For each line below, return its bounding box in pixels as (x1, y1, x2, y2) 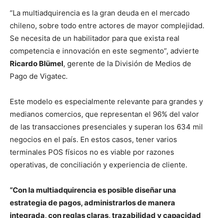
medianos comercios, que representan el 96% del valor (10, 109, 199, 119)
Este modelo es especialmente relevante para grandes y (10, 96, 203, 106)
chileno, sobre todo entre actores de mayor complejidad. (10, 20, 204, 30)
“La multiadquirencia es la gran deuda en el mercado (10, 8, 190, 18)
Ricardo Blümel (10, 58, 63, 68)
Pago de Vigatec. (10, 71, 68, 81)
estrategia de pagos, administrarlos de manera (10, 198, 175, 207)
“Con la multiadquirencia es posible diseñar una (10, 185, 176, 195)
